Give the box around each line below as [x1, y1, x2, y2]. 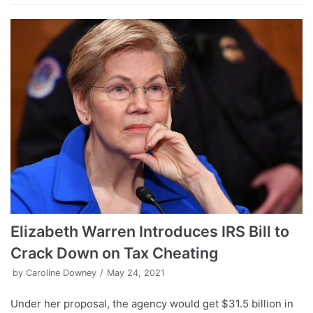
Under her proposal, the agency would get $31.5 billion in [10, 296, 293, 310]
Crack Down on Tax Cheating [10, 243, 219, 262]
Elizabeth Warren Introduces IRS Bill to [10, 221, 289, 240]
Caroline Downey [26, 267, 96, 278]
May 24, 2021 [107, 267, 165, 278]
